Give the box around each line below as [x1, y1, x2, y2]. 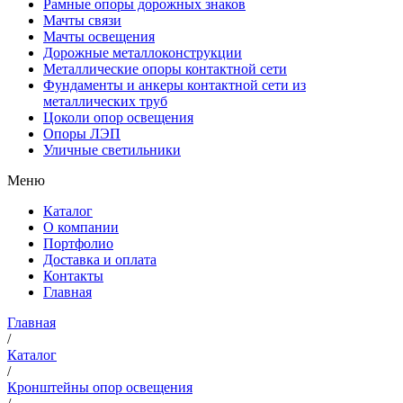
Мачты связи [43, 12, 121, 28]
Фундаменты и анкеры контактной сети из [43, 76, 306, 93]
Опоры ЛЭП [43, 125, 121, 141]
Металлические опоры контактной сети [43, 60, 287, 76]
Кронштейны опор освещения [7, 379, 193, 395]
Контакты [43, 267, 103, 283]
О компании [43, 219, 119, 235]
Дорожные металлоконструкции [43, 44, 242, 60]
